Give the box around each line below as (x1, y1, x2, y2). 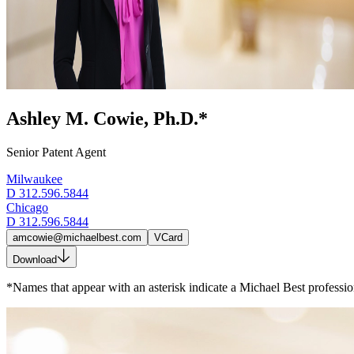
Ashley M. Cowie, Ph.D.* (6, 107, 208, 129)
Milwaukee (6, 171, 62, 186)
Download (13, 253, 57, 265)
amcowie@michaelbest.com (13, 231, 141, 243)
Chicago (6, 200, 48, 214)
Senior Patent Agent (6, 145, 106, 159)
